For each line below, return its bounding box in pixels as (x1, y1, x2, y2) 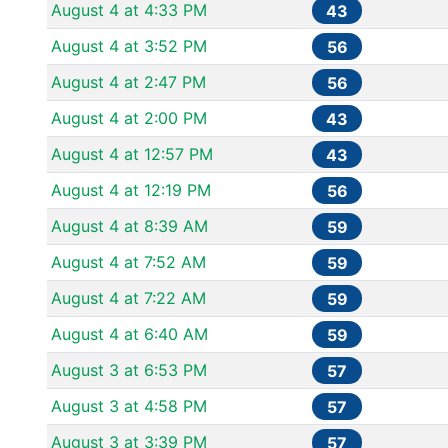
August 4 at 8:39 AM (51, 216, 208, 236)
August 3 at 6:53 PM (51, 360, 207, 380)
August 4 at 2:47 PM (51, 72, 206, 92)
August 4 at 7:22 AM (51, 288, 206, 308)
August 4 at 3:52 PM (51, 36, 207, 56)
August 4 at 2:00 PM (51, 108, 207, 128)
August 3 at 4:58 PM (51, 396, 207, 416)
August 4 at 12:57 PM (51, 144, 213, 164)
